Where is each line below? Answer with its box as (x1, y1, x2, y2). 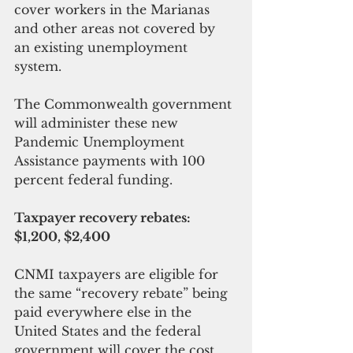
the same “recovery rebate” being (14, 285, 232, 302)
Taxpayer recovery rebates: (14, 210, 194, 226)
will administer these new (14, 115, 182, 132)
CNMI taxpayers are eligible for (14, 266, 222, 283)
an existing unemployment (14, 39, 191, 56)
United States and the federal (14, 323, 205, 340)
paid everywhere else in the (14, 304, 195, 321)
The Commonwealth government (14, 96, 236, 113)
